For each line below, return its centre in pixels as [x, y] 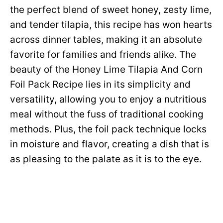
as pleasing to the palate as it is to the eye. [106, 159]
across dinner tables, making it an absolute [106, 40]
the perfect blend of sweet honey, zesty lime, [111, 10]
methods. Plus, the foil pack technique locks [108, 129]
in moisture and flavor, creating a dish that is [110, 144]
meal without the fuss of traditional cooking [107, 114]
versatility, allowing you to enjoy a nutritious [108, 99]
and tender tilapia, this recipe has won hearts [111, 25]
